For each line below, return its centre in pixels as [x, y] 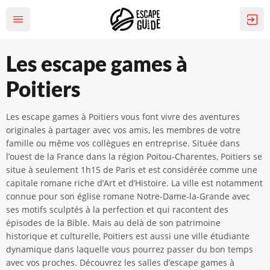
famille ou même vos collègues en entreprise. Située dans [123, 143]
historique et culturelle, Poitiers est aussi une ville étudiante [128, 236]
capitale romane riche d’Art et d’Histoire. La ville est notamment [134, 183]
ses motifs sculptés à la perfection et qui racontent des [117, 209]
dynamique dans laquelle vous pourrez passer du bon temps [130, 249]
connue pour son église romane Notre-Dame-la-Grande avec [128, 196]
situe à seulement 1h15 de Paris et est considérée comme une [132, 170]
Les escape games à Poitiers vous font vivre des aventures [123, 117]
